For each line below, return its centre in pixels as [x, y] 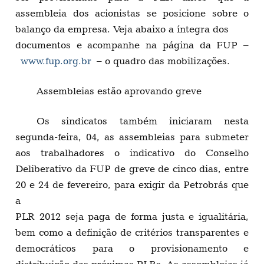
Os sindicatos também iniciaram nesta [143, 121]
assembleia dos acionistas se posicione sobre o [132, 13]
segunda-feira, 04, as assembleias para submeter [132, 137]
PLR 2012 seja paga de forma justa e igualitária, [132, 217]
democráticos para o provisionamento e [132, 248]
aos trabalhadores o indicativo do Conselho [132, 153]
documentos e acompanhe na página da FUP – [132, 45]
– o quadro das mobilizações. [161, 61]
